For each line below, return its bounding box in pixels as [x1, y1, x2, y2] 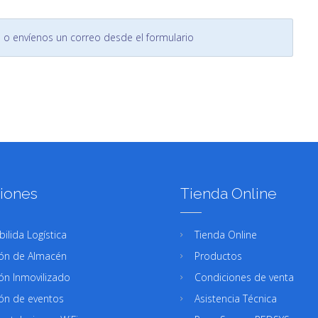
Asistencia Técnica [194, 291, 277, 305]
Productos [194, 248, 242, 263]
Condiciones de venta [194, 270, 294, 284]
